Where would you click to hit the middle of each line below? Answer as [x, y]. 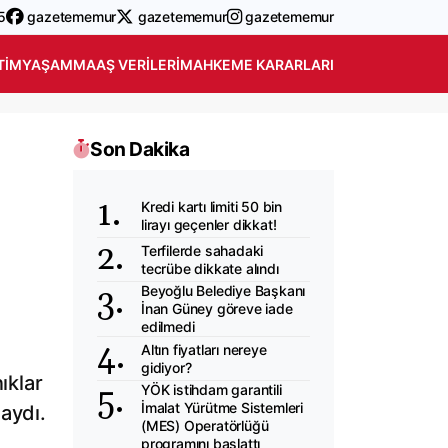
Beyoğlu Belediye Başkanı [223, 290]
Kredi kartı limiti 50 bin [212, 206]
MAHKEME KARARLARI [257, 64]
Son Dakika [139, 149]
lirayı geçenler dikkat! [209, 224]
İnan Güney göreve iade [217, 308]
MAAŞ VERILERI [126, 64]
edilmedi [168, 326]
